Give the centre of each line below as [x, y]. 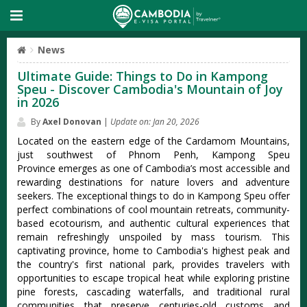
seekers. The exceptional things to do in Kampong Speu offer [153, 196]
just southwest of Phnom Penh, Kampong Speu [153, 155]
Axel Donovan [72, 122]
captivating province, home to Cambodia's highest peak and [153, 250]
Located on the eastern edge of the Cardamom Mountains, [153, 141]
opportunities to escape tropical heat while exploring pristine [153, 278]
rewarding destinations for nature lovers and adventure [153, 182]
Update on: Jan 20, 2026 [155, 122]
